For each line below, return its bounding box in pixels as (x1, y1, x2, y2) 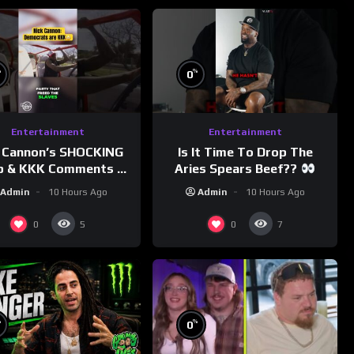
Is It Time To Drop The (177, 144, 313, 160)
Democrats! (13, 177, 84, 193)
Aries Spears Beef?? (175, 160, 301, 176)
